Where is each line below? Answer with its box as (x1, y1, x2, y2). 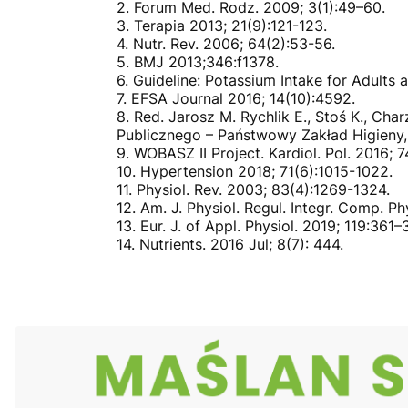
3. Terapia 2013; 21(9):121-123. (117, 16, 327, 36)
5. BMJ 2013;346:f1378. (117, 53, 279, 72)
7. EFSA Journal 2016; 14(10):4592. (117, 89, 355, 108)
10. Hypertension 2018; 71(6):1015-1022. (117, 162, 393, 181)
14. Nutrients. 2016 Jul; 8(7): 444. (117, 235, 343, 254)
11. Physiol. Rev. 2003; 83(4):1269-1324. (117, 180, 390, 199)
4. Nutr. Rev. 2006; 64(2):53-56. (117, 35, 335, 54)
